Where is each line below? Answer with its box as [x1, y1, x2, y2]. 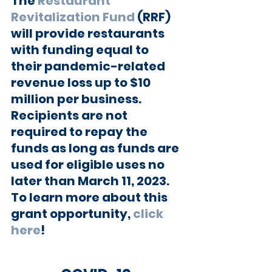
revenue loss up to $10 [11, 73, 153, 91]
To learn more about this [11, 188, 170, 206]
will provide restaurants [11, 24, 167, 42]
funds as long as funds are [11, 139, 182, 157]
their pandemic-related [11, 57, 168, 75]
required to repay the [11, 123, 150, 140]
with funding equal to [11, 41, 151, 58]
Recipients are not [11, 106, 130, 124]
